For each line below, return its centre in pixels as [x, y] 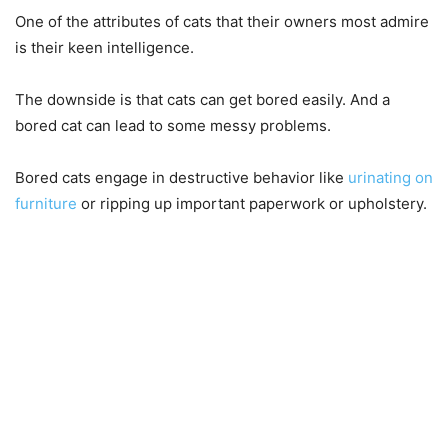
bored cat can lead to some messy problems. [173, 126]
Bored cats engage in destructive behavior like [181, 178]
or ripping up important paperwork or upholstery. [252, 204]
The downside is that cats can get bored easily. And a [202, 100]
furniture [46, 204]
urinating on [390, 178]
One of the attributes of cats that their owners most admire [222, 22]
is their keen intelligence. [104, 48]
